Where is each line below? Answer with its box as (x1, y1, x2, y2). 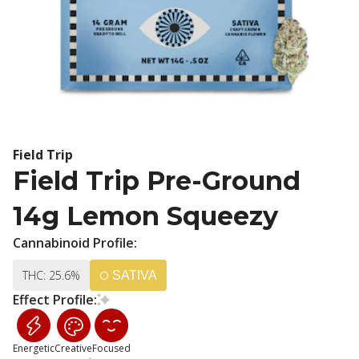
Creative (54, 341, 92, 355)
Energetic (13, 341, 54, 355)
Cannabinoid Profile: (13, 234, 137, 252)
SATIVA (112, 268, 157, 282)
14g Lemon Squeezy (13, 200, 278, 232)
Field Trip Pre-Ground (13, 165, 301, 196)
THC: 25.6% (22, 268, 80, 283)
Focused (92, 341, 131, 355)
